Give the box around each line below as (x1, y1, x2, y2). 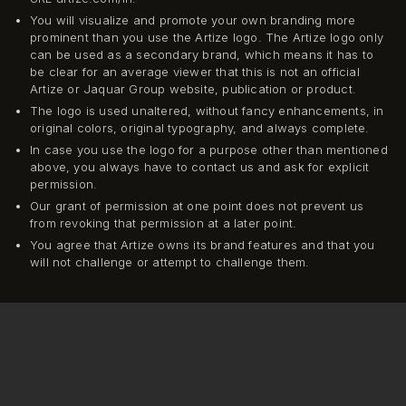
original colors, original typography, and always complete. (29, 121, 370, 136)
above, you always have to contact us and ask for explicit (29, 159, 370, 175)
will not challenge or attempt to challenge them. (29, 255, 310, 270)
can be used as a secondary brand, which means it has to (29, 47, 373, 63)
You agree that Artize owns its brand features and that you (29, 237, 375, 253)
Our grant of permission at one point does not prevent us (29, 198, 364, 214)
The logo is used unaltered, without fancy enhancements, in (29, 103, 384, 119)
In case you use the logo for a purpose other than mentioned (29, 142, 388, 158)
